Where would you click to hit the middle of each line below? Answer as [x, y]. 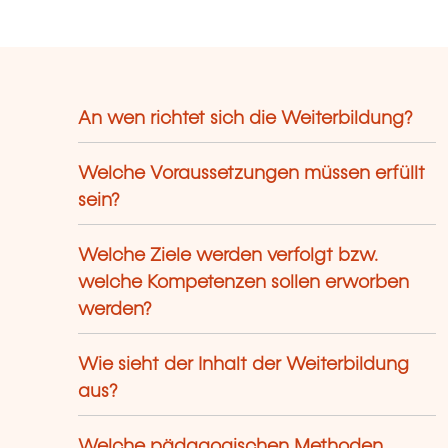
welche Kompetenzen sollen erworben [244, 282]
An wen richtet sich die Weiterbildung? [246, 118]
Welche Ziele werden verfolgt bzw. [228, 255]
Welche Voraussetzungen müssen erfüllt [252, 173]
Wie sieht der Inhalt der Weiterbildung [244, 364]
